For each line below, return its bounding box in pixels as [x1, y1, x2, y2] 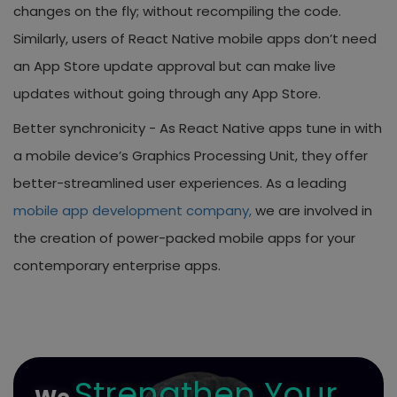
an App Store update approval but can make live [13, 56, 336, 75]
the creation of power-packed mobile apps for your [13, 228, 355, 247]
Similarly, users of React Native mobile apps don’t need [13, 28, 377, 48]
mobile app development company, [13, 200, 252, 220]
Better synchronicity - [13, 118, 160, 137]
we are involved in [252, 200, 372, 220]
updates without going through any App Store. [13, 83, 321, 103]
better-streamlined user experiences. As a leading [13, 173, 346, 192]
